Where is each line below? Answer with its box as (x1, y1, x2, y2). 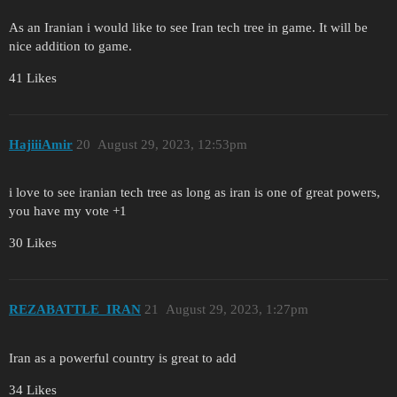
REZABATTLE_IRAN (9, 301, 141, 316)
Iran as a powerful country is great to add (9, 350, 237, 365)
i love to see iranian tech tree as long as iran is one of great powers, (9, 185, 380, 200)
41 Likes (9, 71, 57, 86)
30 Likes (9, 236, 57, 251)
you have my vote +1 (9, 204, 127, 219)
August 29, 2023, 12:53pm (97, 136, 247, 152)
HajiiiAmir (9, 136, 73, 152)
